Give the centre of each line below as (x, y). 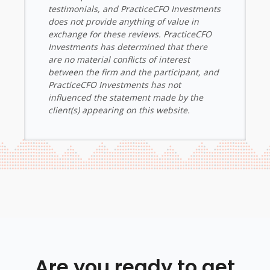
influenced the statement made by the (126, 97)
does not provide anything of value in (124, 21)
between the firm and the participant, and (133, 72)
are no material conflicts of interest (119, 59)
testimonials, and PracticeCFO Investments (134, 8)
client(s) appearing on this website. (119, 110)
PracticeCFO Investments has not (115, 84)
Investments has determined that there (128, 46)
